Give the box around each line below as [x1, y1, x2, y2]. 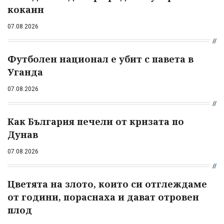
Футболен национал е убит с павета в [7, 52, 193, 65]
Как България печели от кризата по [7, 115, 184, 127]
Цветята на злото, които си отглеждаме [7, 177, 207, 190]
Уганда [7, 65, 43, 78]
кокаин [7, 3, 44, 15]
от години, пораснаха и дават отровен [7, 190, 199, 203]
